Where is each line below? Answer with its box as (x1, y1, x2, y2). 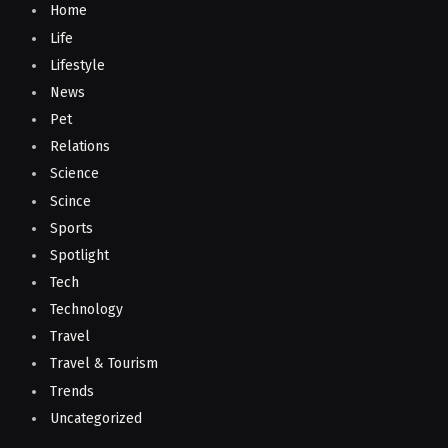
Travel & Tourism (50, 355, 158, 373)
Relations (50, 138, 110, 156)
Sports (50, 219, 93, 237)
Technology (50, 301, 123, 319)
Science (50, 165, 99, 183)
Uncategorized (50, 409, 142, 427)
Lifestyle (50, 56, 105, 74)
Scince (50, 192, 91, 210)
